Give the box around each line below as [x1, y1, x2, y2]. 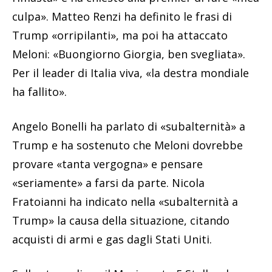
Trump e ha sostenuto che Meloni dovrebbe [12, 138, 243, 153]
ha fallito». [12, 84, 67, 100]
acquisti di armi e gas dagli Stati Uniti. [12, 232, 212, 247]
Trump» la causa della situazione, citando [12, 213, 229, 228]
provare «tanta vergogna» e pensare [12, 157, 203, 172]
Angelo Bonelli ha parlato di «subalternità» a [12, 119, 245, 134]
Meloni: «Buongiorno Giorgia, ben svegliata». [12, 47, 245, 62]
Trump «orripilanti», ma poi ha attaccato [12, 28, 228, 43]
